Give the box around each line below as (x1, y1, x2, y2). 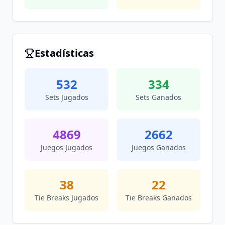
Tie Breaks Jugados (35, 193, 98, 202)
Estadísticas (35, 46, 94, 60)
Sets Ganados (136, 92, 181, 102)
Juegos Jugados (41, 143, 92, 152)
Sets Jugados (45, 92, 88, 102)
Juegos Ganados (131, 143, 186, 152)
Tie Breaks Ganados (125, 193, 192, 202)
